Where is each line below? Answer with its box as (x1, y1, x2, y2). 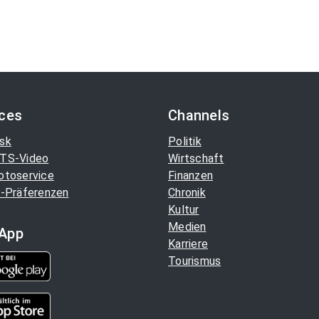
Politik (168, 135, 202, 148)
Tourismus (168, 254, 221, 268)
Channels (168, 107, 229, 124)
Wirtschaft (168, 152, 224, 165)
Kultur (168, 203, 199, 216)
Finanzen (168, 169, 213, 182)
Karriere (168, 237, 208, 251)
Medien (168, 220, 206, 234)
